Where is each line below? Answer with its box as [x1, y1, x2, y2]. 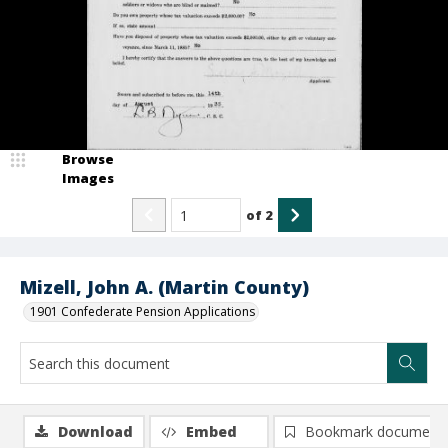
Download [58, 422, 133, 441]
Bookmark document [305, 422, 443, 441]
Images [62, 169, 114, 187]
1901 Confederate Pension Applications [30, 303, 255, 320]
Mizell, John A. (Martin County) [20, 275, 309, 299]
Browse [62, 150, 114, 168]
